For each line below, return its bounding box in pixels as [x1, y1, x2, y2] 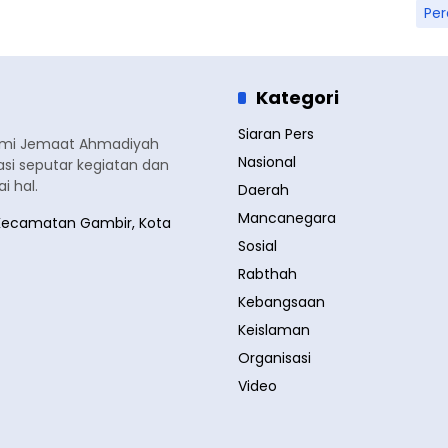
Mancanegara [238, 208, 336, 228]
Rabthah [238, 264, 297, 284]
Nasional [238, 152, 296, 172]
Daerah [238, 180, 289, 200]
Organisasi [238, 348, 311, 368]
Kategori [256, 85, 339, 110]
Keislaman [238, 320, 310, 340]
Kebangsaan [238, 292, 325, 312]
